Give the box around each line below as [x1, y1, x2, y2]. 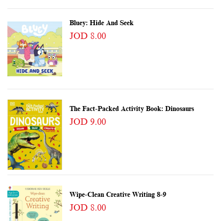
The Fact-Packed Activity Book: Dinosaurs [69, 105, 194, 113]
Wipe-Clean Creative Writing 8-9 [69, 191, 166, 199]
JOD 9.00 [69, 117, 106, 127]
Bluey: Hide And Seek [69, 19, 134, 27]
